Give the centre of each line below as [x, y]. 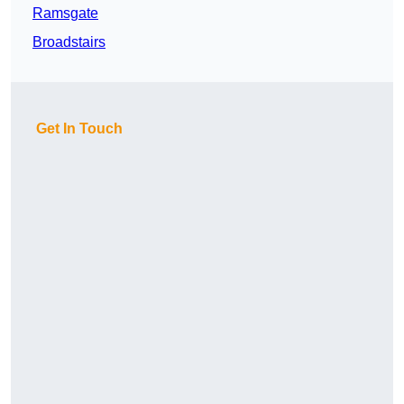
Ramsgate [65, 14]
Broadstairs [69, 42]
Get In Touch [79, 129]
